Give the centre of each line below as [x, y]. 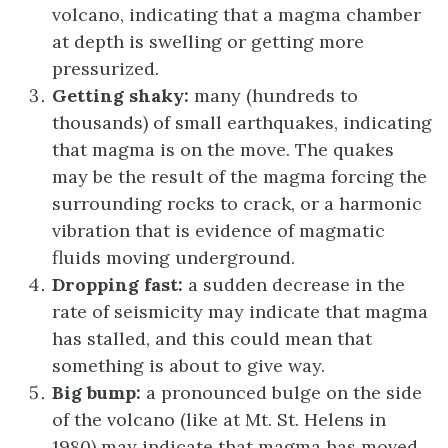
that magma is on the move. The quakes [223, 149]
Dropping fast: [117, 284]
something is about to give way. [188, 365]
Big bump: [96, 392]
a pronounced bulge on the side [281, 392]
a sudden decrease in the [294, 284]
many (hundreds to [273, 95]
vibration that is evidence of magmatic [218, 230]
